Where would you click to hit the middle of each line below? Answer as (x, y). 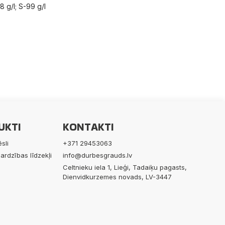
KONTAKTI (88, 127)
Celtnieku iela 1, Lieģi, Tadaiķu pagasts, (125, 167)
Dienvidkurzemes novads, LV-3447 (117, 177)
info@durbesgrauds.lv (97, 155)
